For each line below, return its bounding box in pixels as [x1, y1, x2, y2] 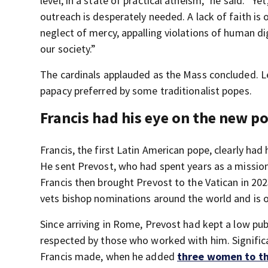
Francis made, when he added [40, 249, 177, 263]
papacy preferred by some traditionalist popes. [40, 84, 252, 98]
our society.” [40, 42, 96, 56]
